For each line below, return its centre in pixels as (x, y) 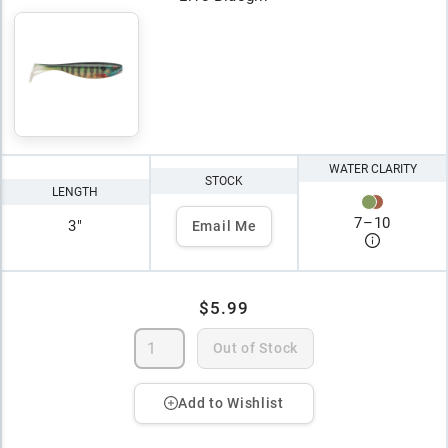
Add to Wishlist (231, 402)
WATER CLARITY (372, 169)
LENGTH (75, 192)
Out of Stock (255, 347)
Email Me (224, 225)
